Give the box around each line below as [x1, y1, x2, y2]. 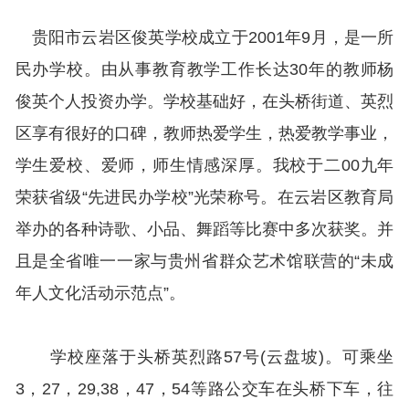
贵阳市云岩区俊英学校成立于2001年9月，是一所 [15, 28, 394, 47]
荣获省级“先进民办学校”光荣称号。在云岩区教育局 [15, 188, 394, 207]
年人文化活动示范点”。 [15, 284, 185, 303]
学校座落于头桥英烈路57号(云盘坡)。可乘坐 [15, 348, 394, 367]
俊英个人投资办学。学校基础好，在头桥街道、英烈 [15, 92, 394, 111]
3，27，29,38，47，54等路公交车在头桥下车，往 [15, 380, 394, 399]
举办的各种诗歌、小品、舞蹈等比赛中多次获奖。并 [15, 220, 394, 239]
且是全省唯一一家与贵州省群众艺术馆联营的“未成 [15, 252, 394, 271]
